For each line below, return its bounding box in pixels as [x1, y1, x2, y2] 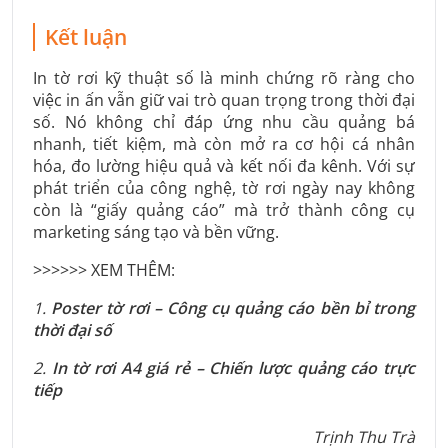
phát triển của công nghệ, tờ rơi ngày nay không [33, 176, 415, 199]
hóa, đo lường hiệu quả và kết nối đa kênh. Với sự [33, 154, 415, 177]
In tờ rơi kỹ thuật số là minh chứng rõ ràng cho [33, 66, 415, 89]
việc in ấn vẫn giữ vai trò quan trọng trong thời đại [33, 88, 415, 111]
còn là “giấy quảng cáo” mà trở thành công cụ [33, 198, 415, 221]
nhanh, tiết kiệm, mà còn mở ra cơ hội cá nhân [33, 132, 415, 155]
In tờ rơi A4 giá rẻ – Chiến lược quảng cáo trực [51, 356, 416, 379]
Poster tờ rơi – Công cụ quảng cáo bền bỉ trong [51, 296, 416, 319]
